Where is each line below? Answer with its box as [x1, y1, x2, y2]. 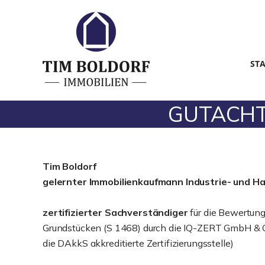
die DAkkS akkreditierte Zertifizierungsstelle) [43, 237, 234, 249]
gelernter [43, 176, 87, 188]
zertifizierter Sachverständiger [43, 206, 188, 218]
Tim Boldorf [43, 160, 96, 172]
